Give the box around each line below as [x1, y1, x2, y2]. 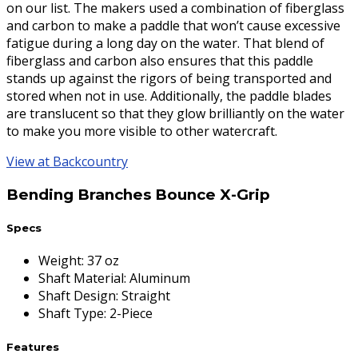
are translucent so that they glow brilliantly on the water [6, 105, 344, 123]
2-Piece [109, 304, 153, 323]
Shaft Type [38, 304, 104, 323]
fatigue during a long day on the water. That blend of [6, 34, 324, 53]
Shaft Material [38, 269, 124, 288]
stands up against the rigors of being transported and [6, 70, 332, 88]
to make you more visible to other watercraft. [6, 122, 277, 141]
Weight [38, 252, 82, 270]
